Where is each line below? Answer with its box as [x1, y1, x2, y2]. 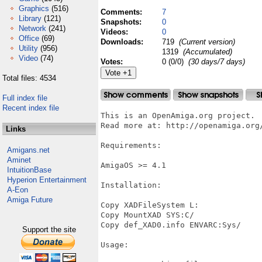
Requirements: [101, 141, 161, 150]
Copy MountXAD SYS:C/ [101, 211, 194, 219]
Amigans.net [7, 146, 50, 154]
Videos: [101, 27, 130, 36]
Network [19, 24, 46, 33]
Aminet [7, 156, 31, 164]
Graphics [19, 4, 49, 13]
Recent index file [2, 104, 59, 112]
